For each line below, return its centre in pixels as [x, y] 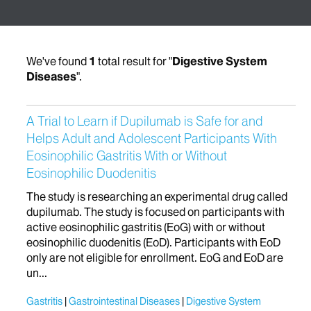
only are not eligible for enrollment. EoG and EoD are [155, 257]
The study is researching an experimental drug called [157, 196]
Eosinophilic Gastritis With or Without [127, 155]
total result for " [134, 61]
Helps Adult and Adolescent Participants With [152, 138]
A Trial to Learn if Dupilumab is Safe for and [145, 121]
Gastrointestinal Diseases [124, 301]
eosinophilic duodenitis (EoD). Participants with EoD [153, 242]
